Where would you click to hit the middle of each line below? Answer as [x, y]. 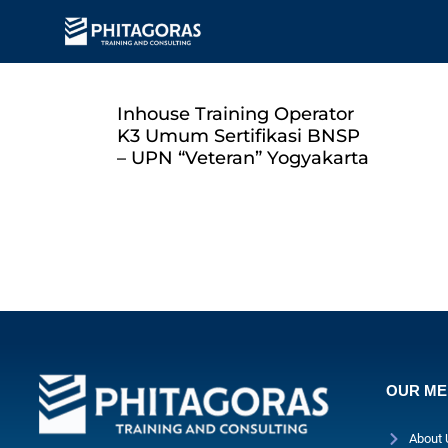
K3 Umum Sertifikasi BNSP [238, 136]
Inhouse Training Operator [235, 114]
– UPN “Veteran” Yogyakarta [243, 158]
